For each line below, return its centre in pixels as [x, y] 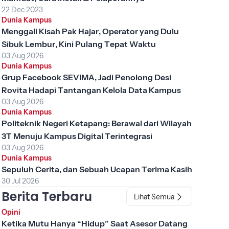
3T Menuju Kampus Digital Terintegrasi [77, 136]
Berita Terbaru [47, 196]
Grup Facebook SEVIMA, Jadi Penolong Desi [86, 77]
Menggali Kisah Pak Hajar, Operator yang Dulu [90, 31]
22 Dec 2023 [22, 9]
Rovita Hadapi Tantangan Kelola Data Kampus [91, 90]
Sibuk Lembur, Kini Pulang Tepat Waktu [78, 44]
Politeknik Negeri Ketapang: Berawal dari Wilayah [96, 123]
